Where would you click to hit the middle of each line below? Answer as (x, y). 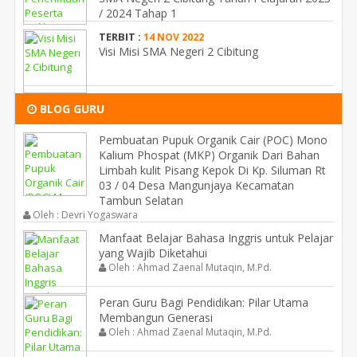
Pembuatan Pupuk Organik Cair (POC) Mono (213, 139)
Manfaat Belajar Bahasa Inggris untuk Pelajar (216, 237)
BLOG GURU (71, 108)
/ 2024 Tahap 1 (138, 13)
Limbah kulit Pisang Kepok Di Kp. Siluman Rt (212, 170)
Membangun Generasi (156, 317)
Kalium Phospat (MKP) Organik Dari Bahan (209, 155)
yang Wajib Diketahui (153, 253)
